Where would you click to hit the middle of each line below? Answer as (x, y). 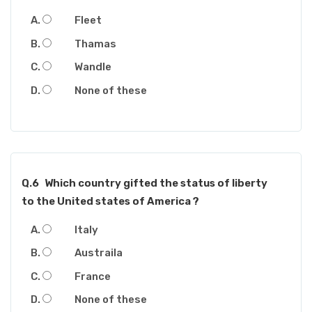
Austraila (99, 253)
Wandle (93, 67)
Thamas (95, 44)
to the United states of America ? (110, 201)
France (93, 276)
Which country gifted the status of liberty (156, 183)
